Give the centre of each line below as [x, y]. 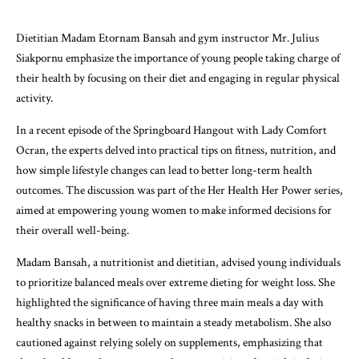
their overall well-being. [73, 230]
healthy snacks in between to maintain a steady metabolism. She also [173, 322]
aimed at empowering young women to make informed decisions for [174, 210]
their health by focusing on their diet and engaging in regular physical [178, 78]
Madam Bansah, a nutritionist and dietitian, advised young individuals [178, 262]
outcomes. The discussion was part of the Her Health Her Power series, [179, 190]
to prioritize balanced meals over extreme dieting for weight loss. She [175, 282]
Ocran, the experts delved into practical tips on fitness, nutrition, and [176, 150]
